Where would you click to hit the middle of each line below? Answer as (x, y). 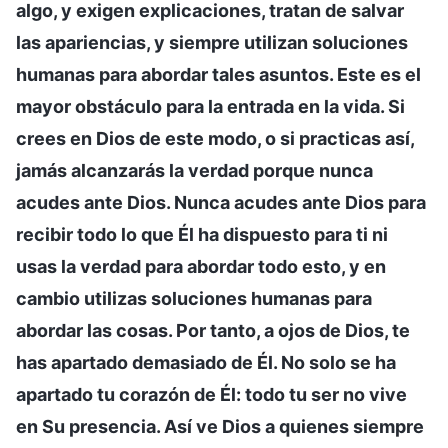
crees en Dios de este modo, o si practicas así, (215, 138)
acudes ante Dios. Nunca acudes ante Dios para (221, 202)
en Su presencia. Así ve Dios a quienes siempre (220, 426)
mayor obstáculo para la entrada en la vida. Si (210, 106)
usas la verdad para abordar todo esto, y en (201, 266)
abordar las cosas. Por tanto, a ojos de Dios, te (213, 330)
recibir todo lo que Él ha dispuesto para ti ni (202, 234)
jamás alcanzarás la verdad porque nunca (194, 170)
